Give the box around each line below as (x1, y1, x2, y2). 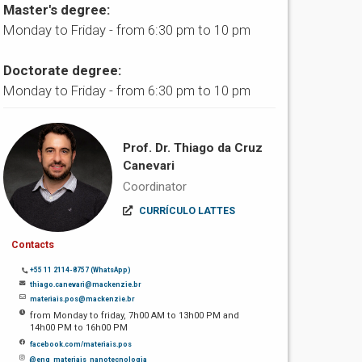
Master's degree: (3, 2, 111, 19)
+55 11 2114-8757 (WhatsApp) (30, 265, 132, 274)
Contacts (11, 238, 55, 250)
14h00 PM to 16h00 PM (30, 322, 128, 333)
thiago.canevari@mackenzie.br (30, 280, 141, 288)
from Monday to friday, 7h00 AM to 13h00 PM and (30, 309, 240, 321)
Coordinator (122, 179, 187, 195)
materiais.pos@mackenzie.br (30, 294, 135, 303)
